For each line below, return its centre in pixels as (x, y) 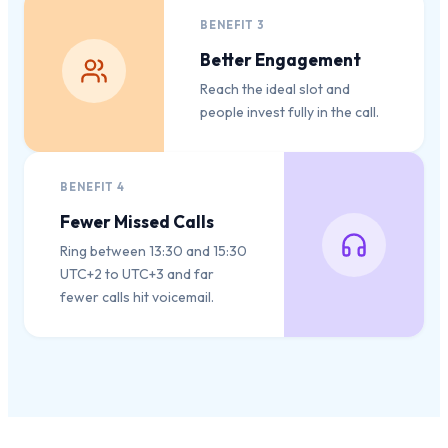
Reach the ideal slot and (275, 89)
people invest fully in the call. (289, 112)
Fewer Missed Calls (137, 222)
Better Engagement (280, 60)
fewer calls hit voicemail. (137, 297)
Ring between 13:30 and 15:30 (153, 251)
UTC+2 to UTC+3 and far (137, 274)
